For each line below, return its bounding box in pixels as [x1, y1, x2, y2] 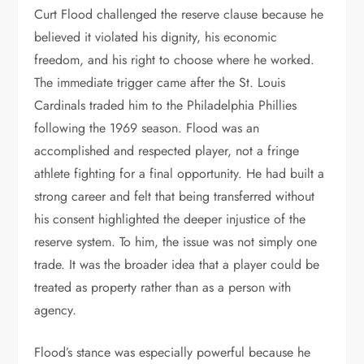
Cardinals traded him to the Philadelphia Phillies [34, 96, 297, 115]
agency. [34, 301, 77, 319]
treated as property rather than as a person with [34, 278, 292, 297]
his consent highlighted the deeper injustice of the [34, 210, 306, 228]
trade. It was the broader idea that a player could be [34, 255, 320, 274]
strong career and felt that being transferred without [34, 187, 315, 206]
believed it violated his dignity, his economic [34, 28, 278, 46]
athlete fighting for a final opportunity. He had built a [34, 164, 325, 183]
